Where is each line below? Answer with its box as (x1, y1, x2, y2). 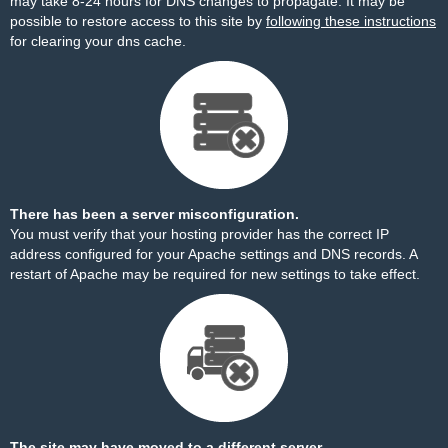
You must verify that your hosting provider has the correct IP (10, 226, 389, 242)
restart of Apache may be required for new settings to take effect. (10, 266, 420, 282)
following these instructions (266, 13, 436, 29)
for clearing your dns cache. (10, 33, 186, 49)
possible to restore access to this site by (10, 13, 266, 29)
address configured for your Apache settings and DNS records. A (10, 246, 417, 262)
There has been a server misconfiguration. (10, 206, 299, 222)
